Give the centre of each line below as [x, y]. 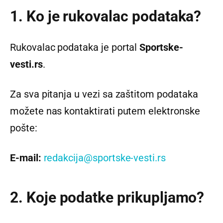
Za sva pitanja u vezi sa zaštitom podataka [104, 94]
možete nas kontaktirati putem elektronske [105, 111]
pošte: [24, 128]
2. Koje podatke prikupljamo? [107, 198]
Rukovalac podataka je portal [75, 47]
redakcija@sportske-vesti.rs [105, 158]
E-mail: [26, 158]
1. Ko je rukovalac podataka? [106, 16]
